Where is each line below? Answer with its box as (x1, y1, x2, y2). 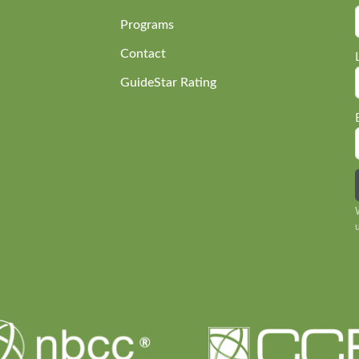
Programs (120, 18, 175, 31)
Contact (120, 46, 167, 60)
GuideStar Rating (120, 75, 217, 89)
